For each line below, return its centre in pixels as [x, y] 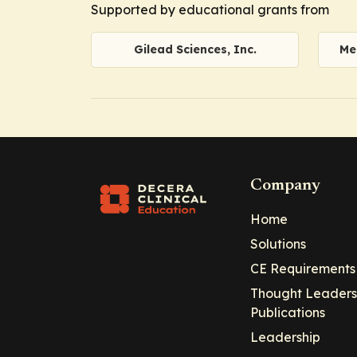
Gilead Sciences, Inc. [195, 49]
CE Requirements [303, 269]
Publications [288, 313]
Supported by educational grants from [210, 10]
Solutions [278, 244]
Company [285, 186]
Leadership [285, 337]
